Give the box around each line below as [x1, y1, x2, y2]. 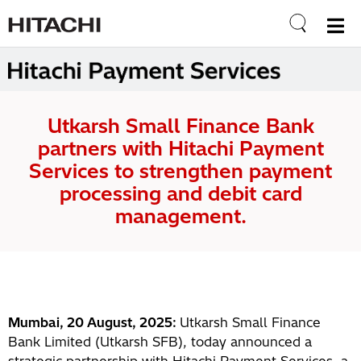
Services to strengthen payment [29, 159, 332, 183]
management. [114, 204, 247, 228]
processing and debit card [59, 181, 302, 205]
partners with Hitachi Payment [37, 136, 324, 160]
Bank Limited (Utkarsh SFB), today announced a [8, 334, 312, 350]
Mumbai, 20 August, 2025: [8, 314, 180, 330]
